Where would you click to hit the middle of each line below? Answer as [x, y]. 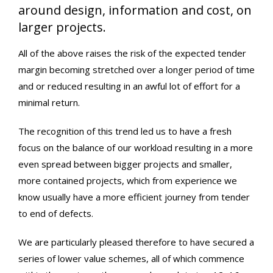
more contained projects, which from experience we [128, 180]
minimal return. [49, 102]
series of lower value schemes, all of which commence [131, 258]
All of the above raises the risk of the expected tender [132, 53]
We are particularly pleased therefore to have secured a [136, 242]
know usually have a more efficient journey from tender [134, 197]
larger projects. [62, 27]
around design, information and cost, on [135, 10]
